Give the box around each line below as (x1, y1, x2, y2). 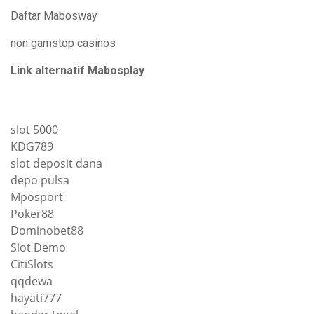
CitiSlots (11, 257, 53, 272)
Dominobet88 (11, 223, 83, 238)
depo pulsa (11, 172, 69, 188)
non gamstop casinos (11, 36, 116, 50)
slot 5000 (11, 122, 58, 137)
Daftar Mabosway (11, 9, 97, 22)
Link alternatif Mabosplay (11, 64, 144, 77)
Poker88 (11, 206, 54, 221)
